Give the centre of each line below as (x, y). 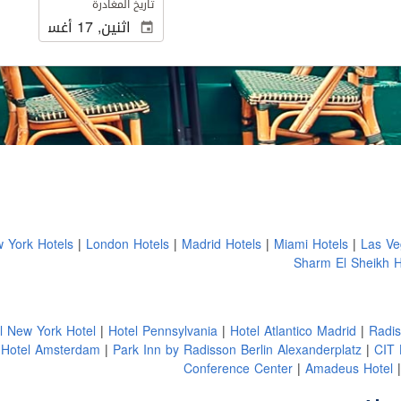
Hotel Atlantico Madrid (295, 332)
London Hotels (130, 244)
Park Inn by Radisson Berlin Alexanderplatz (239, 350)
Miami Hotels (313, 244)
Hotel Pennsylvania (165, 332)
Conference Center (240, 369)
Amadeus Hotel (351, 369)
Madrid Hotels (224, 244)
